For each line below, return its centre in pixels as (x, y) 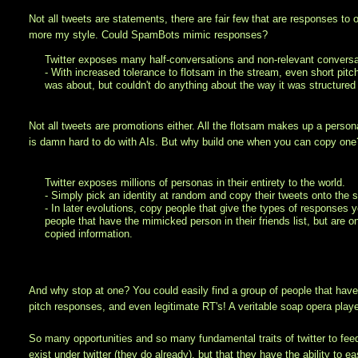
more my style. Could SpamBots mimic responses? (149, 35)
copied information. (89, 234)
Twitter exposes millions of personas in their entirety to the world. (195, 183)
